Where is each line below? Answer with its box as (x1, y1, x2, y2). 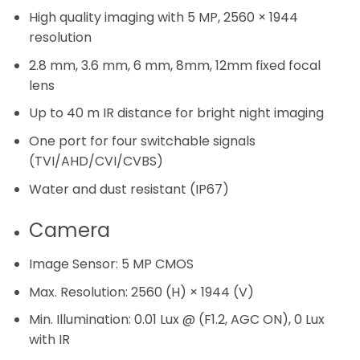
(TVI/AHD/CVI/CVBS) (28, 152, 163, 171)
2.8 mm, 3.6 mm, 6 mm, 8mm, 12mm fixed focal (28, 55, 321, 75)
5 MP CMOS (121, 255, 194, 274)
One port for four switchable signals (28, 132, 256, 151)
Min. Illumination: (28, 310, 134, 329)
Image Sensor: (28, 255, 121, 274)
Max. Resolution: (28, 282, 131, 301)
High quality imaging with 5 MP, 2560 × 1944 (28, 8, 298, 27)
